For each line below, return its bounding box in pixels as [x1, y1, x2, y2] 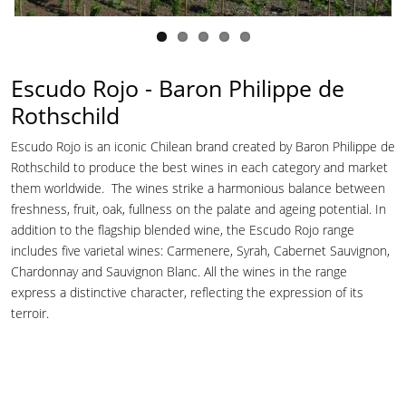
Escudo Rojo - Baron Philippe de [11, 72, 344, 103]
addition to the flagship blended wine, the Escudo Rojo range [11, 220, 354, 238]
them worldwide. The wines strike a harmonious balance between [11, 179, 385, 197]
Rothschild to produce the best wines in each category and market [11, 158, 388, 176]
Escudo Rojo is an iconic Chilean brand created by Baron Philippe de [11, 137, 395, 155]
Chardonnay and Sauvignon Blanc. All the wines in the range [11, 262, 347, 280]
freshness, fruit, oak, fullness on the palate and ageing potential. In [11, 199, 386, 217]
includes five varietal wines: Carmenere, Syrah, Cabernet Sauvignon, [11, 241, 390, 259]
